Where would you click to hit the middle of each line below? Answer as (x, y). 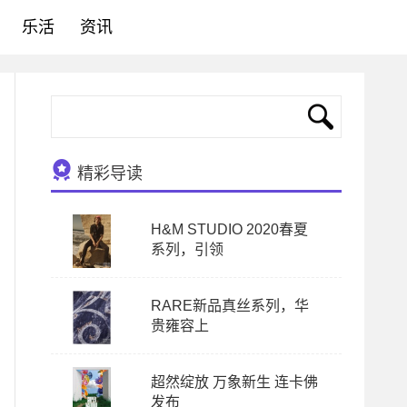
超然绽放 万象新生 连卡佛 (234, 382)
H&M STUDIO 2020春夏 (229, 229)
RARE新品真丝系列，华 (230, 306)
